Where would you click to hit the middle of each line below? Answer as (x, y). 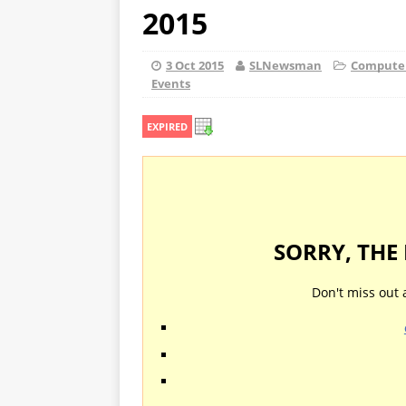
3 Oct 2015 (195, 65)
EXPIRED (167, 126)
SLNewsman (285, 65)
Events (171, 83)
